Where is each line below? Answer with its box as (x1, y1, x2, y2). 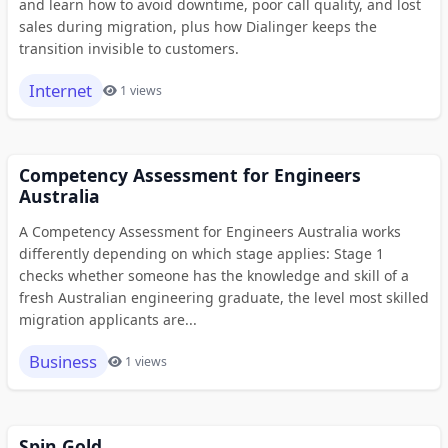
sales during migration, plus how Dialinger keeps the (18, 17, 377, 37)
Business (29, 349, 97, 373)
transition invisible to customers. (18, 39, 239, 59)
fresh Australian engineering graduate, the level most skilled (18, 288, 429, 308)
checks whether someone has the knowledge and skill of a (18, 266, 409, 286)
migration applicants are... (18, 310, 197, 330)
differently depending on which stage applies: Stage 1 (18, 244, 384, 264)
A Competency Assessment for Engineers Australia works (18, 222, 401, 242)
